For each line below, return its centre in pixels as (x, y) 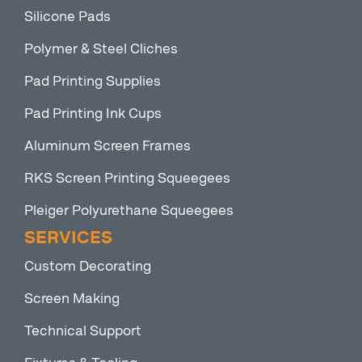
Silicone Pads (67, 17)
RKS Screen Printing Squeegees (127, 178)
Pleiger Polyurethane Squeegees (129, 210)
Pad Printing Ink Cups (93, 114)
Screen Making (72, 299)
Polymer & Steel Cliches (101, 49)
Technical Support (83, 331)
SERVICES (68, 238)
